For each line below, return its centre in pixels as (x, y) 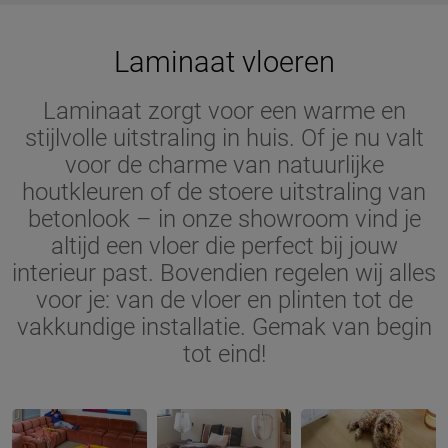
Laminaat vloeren (224, 62)
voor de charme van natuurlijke (224, 165)
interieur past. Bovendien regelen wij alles (224, 273)
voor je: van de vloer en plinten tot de (224, 300)
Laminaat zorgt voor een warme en (224, 111)
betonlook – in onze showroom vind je (224, 219)
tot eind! (224, 354)
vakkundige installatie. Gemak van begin (224, 327)
